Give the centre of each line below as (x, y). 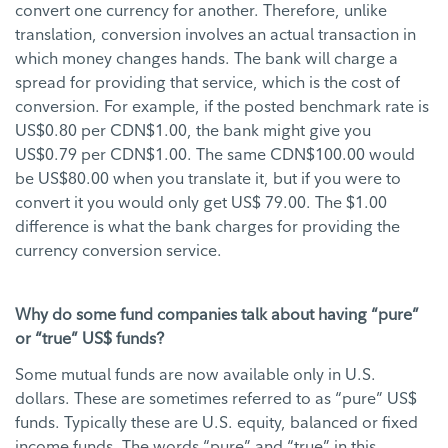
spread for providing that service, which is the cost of (207, 82)
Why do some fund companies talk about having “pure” (217, 314)
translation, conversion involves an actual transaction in (215, 34)
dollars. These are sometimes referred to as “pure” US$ (216, 398)
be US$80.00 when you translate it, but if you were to (208, 178)
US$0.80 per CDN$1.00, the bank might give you (193, 130)
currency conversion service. (118, 250)
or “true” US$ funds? (89, 338)
